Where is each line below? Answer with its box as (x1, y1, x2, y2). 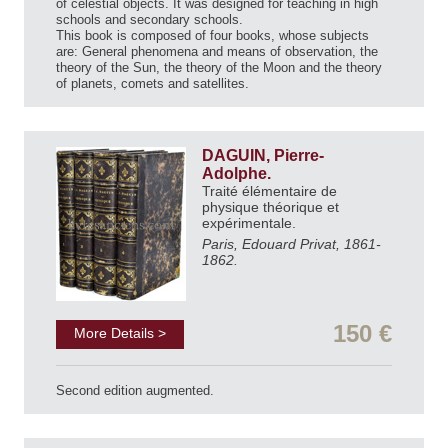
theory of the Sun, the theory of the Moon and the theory (56, 59, 382, 75)
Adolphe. (202, 164, 275, 182)
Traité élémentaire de (202, 182, 337, 199)
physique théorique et (202, 198, 339, 215)
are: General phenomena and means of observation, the (56, 43, 378, 59)
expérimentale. (202, 214, 300, 231)
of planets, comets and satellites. (56, 75, 249, 91)
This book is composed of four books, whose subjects (56, 27, 369, 43)
